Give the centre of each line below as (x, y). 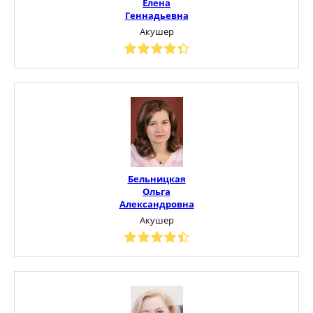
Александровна (156, 204)
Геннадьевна (156, 15)
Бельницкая (156, 179)
